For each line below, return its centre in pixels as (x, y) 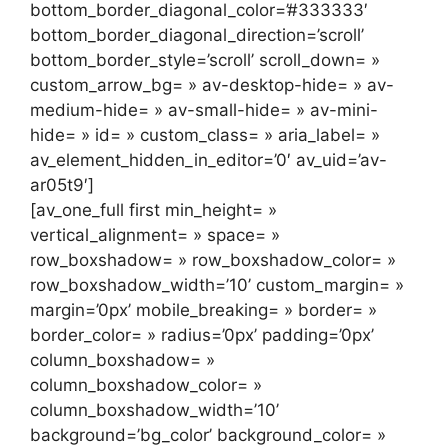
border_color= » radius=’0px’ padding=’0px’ (202, 335)
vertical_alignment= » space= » (155, 235)
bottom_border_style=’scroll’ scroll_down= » (205, 60)
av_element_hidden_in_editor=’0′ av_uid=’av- (208, 160)
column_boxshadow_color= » (146, 385)
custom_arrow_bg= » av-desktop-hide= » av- (212, 85)
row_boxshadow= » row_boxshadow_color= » (213, 260)
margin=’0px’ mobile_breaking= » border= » (203, 310)
